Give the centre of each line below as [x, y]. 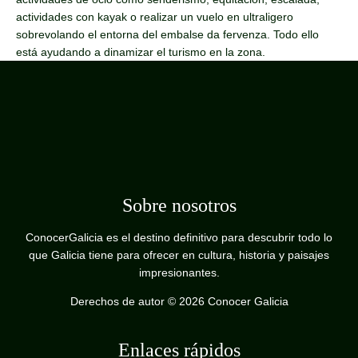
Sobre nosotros [179, 205]
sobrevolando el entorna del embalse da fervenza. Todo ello [167, 34]
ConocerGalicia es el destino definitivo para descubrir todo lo [179, 237]
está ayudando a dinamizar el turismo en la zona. [141, 52]
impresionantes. [179, 272]
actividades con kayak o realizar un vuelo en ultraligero [155, 16]
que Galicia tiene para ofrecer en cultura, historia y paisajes [179, 255]
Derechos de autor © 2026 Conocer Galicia [179, 301]
